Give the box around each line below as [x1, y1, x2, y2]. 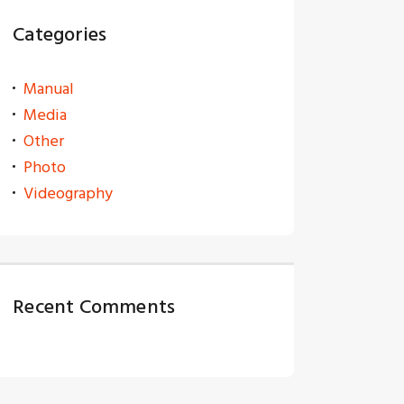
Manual [23, 75, 75, 102]
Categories [13, 17, 107, 50]
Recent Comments [13, 289, 176, 323]
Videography [23, 179, 114, 207]
